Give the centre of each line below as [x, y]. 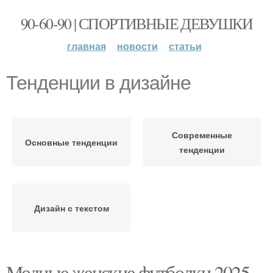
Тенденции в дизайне [98, 83]
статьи [185, 46]
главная [86, 46]
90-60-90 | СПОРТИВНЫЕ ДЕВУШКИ [136, 23]
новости [137, 46]
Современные [202, 135]
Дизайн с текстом [71, 208]
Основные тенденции [71, 142]
